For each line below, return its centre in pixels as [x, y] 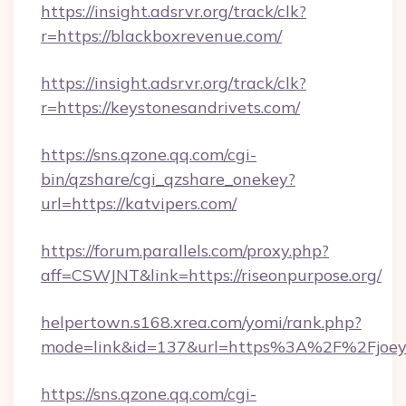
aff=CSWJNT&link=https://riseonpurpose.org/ [211, 275]
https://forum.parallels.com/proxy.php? [185, 251]
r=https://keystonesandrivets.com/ [170, 107]
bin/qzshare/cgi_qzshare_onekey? [168, 179]
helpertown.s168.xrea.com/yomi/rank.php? [201, 322]
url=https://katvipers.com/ [139, 203]
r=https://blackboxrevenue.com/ [161, 36]
